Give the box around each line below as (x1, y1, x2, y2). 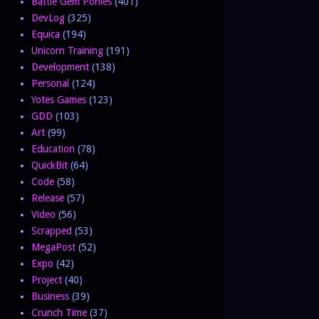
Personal (31, 77, 69, 89)
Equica (31, 28, 60, 40)
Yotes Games (31, 93, 86, 105)
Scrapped (31, 224, 72, 236)
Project (31, 273, 62, 286)
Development (31, 61, 89, 73)
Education (31, 142, 75, 155)
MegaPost (31, 241, 75, 253)
